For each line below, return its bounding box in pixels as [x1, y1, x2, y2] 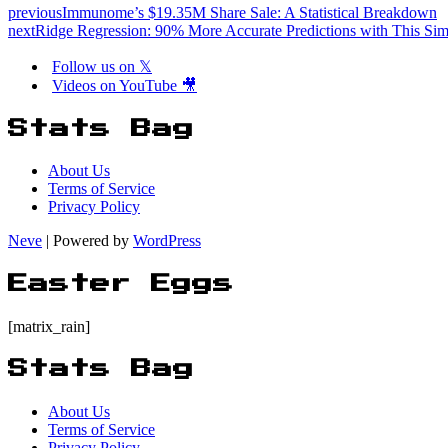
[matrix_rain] [8, 317, 90, 335]
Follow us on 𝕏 [52, 58, 152, 76]
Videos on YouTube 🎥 [52, 77, 197, 95]
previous [8, 4, 62, 22]
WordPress [133, 232, 201, 250]
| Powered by [42, 232, 133, 250]
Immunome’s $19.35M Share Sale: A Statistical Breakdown [62, 4, 437, 22]
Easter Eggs [8, 273, 234, 294]
